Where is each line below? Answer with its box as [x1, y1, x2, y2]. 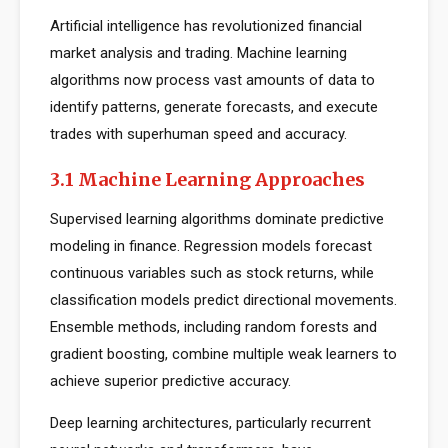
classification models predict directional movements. [50, 291, 397, 309]
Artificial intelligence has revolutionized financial [50, 17, 362, 35]
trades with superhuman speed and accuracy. [50, 125, 347, 143]
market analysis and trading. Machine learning [50, 44, 347, 62]
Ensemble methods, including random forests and [50, 318, 377, 336]
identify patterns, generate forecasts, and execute [50, 98, 378, 116]
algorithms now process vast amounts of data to [50, 71, 375, 89]
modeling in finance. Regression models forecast [50, 237, 372, 255]
